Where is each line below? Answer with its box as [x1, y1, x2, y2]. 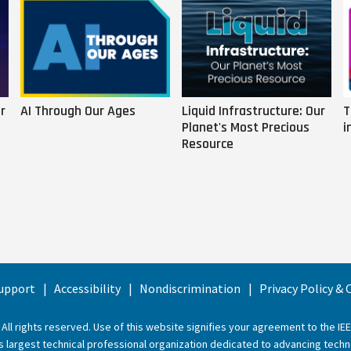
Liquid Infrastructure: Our [182, 101, 325, 120]
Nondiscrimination [139, 280, 241, 297]
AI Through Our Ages [20, 101, 136, 120]
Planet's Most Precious [182, 118, 309, 136]
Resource [182, 134, 233, 153]
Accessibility [54, 280, 121, 297]
